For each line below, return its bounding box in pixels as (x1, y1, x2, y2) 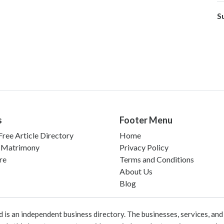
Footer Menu (119, 114, 172, 125)
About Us (119, 166, 152, 176)
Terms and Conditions (119, 154, 194, 164)
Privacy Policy (119, 142, 168, 152)
